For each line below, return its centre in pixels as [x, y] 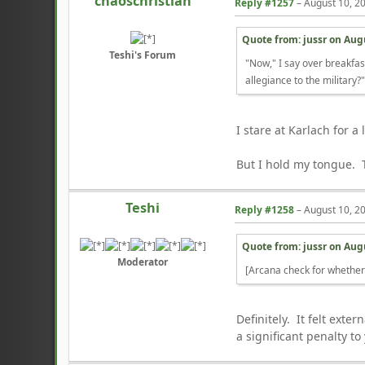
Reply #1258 [265, 209]
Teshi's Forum [143, 55]
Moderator [143, 262]
